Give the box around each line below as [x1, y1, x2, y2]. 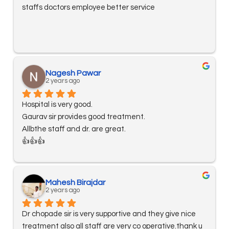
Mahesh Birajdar [45, 178, 105, 187]
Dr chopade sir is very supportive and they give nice [22, 210, 196, 218]
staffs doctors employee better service [22, 4, 155, 12]
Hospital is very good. [22, 101, 93, 109]
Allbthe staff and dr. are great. [22, 125, 126, 133]
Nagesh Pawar [45, 69, 101, 78]
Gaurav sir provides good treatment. [22, 113, 145, 121]
